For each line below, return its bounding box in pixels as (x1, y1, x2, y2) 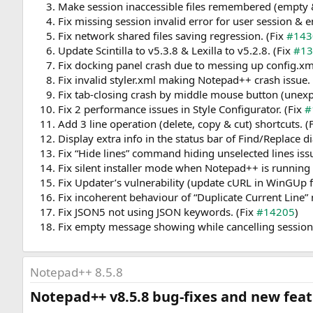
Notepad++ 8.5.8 (30, 264, 123, 281)
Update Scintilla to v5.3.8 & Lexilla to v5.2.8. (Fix (58, 43, 293, 58)
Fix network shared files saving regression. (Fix (58, 29, 286, 43)
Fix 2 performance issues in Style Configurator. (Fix (58, 102, 305, 117)
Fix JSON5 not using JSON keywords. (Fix (58, 205, 256, 219)
